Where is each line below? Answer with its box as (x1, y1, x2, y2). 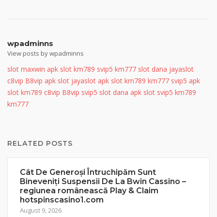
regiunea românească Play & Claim (20, 186, 158, 195)
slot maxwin (7, 64, 45, 74)
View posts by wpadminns (7, 49, 84, 58)
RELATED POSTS (7, 139, 73, 148)
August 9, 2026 (20, 206, 62, 215)
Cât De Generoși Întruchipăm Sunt (20, 168, 156, 177)
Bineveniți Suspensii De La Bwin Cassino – (20, 177, 186, 186)
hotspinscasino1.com (20, 195, 104, 204)
